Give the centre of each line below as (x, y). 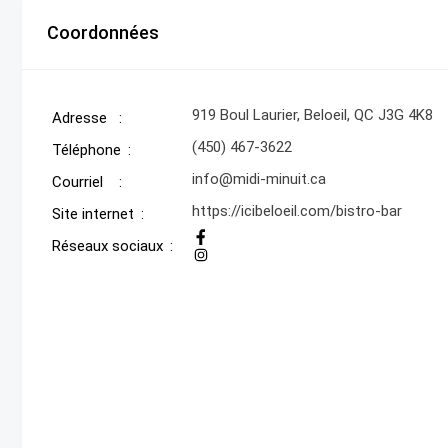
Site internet (93, 214)
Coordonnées (103, 32)
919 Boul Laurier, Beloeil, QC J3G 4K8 (312, 115)
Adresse (79, 118)
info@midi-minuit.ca (259, 179)
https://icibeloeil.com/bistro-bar (297, 211)
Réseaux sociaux (107, 246)
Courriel (77, 182)
